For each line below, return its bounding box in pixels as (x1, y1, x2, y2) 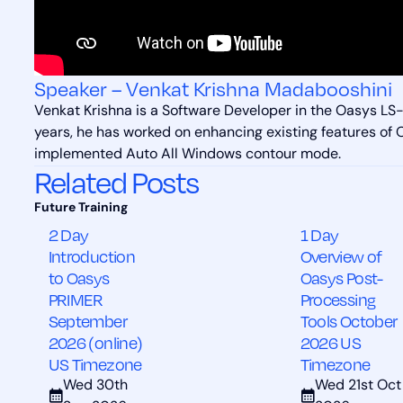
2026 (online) (48, 331, 143, 354)
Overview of (300, 245, 382, 268)
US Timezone (48, 353, 142, 376)
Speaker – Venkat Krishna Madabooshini (33, 74, 392, 103)
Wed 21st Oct (314, 379, 401, 394)
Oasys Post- (300, 266, 383, 290)
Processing (300, 288, 376, 311)
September (48, 309, 127, 333)
